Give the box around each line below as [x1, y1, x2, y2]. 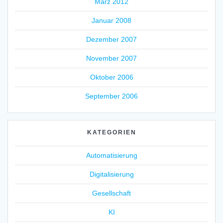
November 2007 [86, 54, 137, 62]
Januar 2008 [92, 16, 131, 24]
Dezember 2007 [86, 35, 137, 43]
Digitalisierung [89, 170, 134, 178]
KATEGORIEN [87, 128, 136, 136]
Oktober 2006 [90, 73, 133, 81]
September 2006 [85, 92, 138, 100]
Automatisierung [86, 151, 137, 159]
